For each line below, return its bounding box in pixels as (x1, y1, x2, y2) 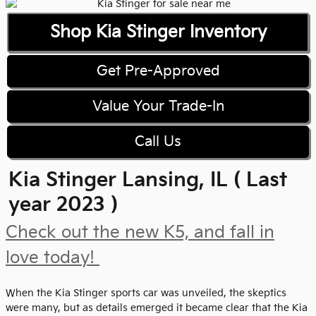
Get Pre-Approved (96, 62, 220, 80)
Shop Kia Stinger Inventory (49, 21, 267, 42)
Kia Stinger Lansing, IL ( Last (8, 168, 287, 192)
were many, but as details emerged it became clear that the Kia (6, 301, 308, 314)
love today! (6, 247, 99, 268)
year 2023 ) (8, 193, 118, 217)
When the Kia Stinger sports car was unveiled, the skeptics (6, 286, 286, 299)
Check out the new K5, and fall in (6, 221, 274, 243)
